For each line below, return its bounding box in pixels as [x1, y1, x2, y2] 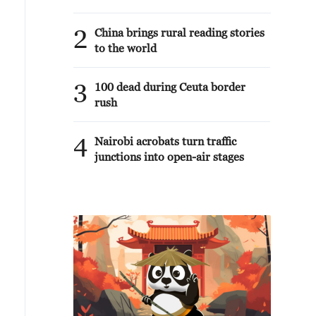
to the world [95, 42, 157, 54]
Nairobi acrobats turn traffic [95, 135, 236, 147]
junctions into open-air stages [95, 150, 244, 163]
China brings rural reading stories [95, 26, 265, 39]
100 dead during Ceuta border [95, 80, 245, 93]
